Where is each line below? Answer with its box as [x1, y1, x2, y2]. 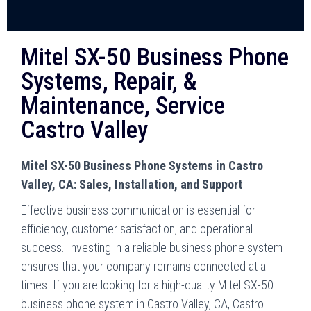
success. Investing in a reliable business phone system [21, 239, 283, 255]
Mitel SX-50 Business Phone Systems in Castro [21, 158, 263, 173]
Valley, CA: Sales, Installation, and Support [21, 176, 242, 192]
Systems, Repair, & [21, 67, 197, 96]
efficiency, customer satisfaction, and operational [21, 221, 253, 236]
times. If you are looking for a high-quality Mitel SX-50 [21, 277, 274, 292]
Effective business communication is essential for [21, 202, 255, 217]
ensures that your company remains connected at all [21, 258, 270, 274]
